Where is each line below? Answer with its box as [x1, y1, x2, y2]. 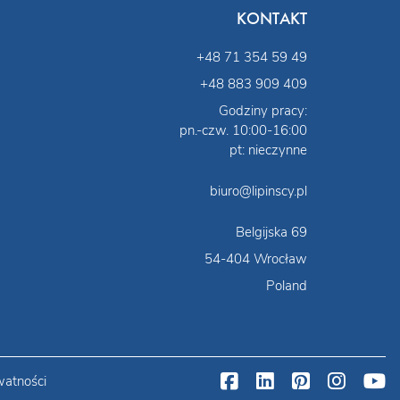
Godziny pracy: [219, 101, 307, 120]
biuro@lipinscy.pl [210, 181, 307, 200]
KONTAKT [237, 7, 307, 29]
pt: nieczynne [229, 140, 307, 159]
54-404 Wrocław [204, 249, 307, 268]
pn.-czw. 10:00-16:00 [179, 121, 307, 139]
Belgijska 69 [236, 222, 307, 241]
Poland [266, 276, 307, 295]
